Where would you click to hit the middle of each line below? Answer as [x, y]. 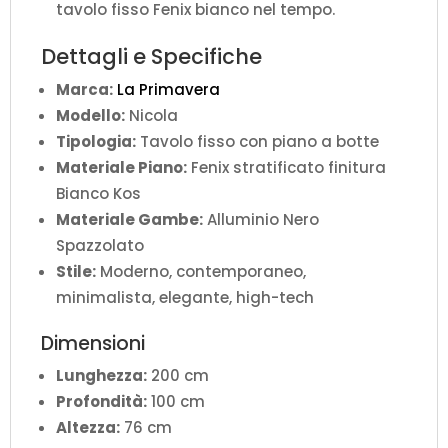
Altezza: [88, 428]
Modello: [90, 116]
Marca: [84, 90]
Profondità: [101, 402]
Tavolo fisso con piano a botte [257, 142]
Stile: [76, 272]
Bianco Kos [98, 194]
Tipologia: [96, 142]
